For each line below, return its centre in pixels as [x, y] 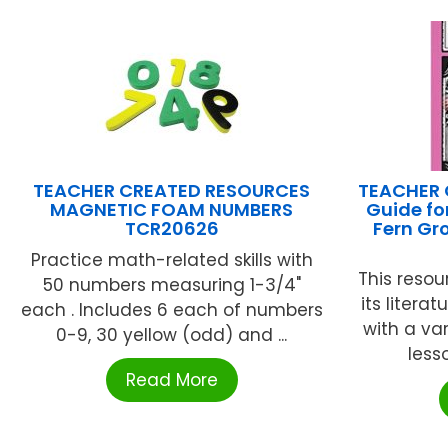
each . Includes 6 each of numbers [171, 310]
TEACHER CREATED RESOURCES [172, 191]
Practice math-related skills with [171, 260]
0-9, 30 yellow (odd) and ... [172, 335]
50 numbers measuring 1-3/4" [171, 285]
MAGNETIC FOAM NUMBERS [172, 210]
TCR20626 [171, 229]
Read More [171, 380]
